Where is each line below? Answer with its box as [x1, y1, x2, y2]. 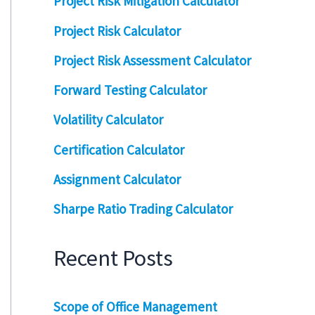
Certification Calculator [53, 141, 184, 158]
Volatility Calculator [53, 111, 163, 129]
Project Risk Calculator [53, 22, 181, 39]
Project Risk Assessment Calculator [53, 51, 251, 69]
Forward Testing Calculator [53, 82, 207, 99]
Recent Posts [53, 243, 173, 272]
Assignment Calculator [53, 170, 181, 188]
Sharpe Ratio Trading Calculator [53, 200, 233, 218]
